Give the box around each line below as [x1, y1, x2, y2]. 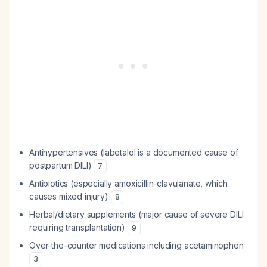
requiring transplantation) [29, 222, 128, 232]
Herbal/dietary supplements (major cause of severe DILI [29, 209, 244, 219]
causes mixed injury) [29, 191, 111, 201]
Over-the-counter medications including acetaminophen [29, 240, 244, 250]
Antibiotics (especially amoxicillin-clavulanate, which [29, 178, 228, 188]
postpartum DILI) [29, 160, 94, 170]
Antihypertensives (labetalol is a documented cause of [29, 147, 238, 157]
